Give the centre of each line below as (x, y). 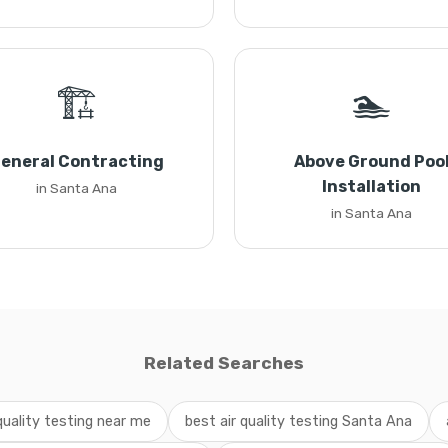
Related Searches (224, 363)
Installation (371, 186)
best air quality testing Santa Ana (298, 421)
